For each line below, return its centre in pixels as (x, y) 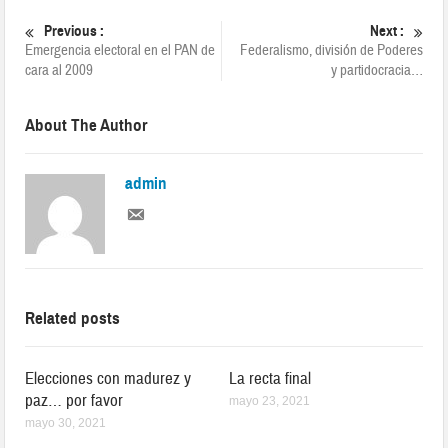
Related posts (73, 318)
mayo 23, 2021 (269, 400)
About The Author (86, 125)
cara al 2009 (59, 70)
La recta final (270, 378)
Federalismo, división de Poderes (331, 50)
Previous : (74, 30)
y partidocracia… (376, 70)
